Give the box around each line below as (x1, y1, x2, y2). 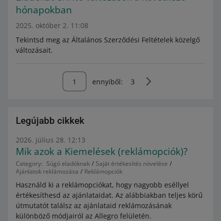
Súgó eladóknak (46, 159, 90, 168)
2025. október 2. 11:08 (16, 21, 88, 30)
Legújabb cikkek (16, 115, 84, 126)
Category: (16, 159, 42, 168)
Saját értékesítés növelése (96, 159, 168, 168)
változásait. (16, 45, 53, 55)
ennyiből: (92, 76, 123, 86)
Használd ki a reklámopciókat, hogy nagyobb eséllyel (16, 180, 189, 189)
